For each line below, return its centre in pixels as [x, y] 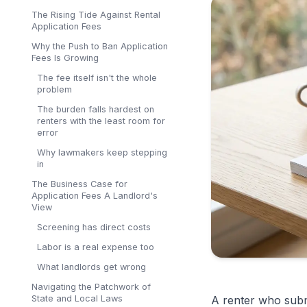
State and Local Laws [77, 298]
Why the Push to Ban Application [100, 46]
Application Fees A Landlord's [95, 196]
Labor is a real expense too [96, 247]
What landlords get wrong [91, 267]
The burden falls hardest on [96, 109]
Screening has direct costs [94, 227]
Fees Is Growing [65, 58]
